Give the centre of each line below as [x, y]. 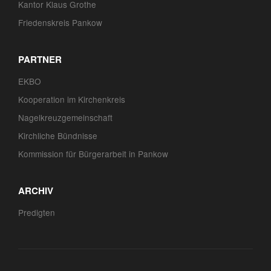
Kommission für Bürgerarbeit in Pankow [93, 154]
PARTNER [40, 59]
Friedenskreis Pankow [60, 22]
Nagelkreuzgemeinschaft [65, 117]
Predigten [37, 212]
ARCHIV [36, 191]
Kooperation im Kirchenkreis [72, 99]
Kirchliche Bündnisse [58, 135]
